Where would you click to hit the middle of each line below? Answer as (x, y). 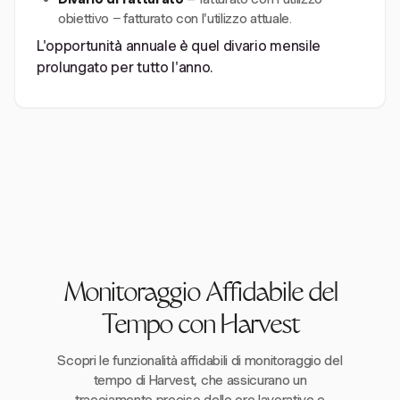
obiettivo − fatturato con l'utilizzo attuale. (175, 19)
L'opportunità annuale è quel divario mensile (179, 46)
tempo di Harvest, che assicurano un (200, 380)
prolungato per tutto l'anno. (125, 67)
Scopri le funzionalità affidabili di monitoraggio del (200, 361)
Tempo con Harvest (200, 327)
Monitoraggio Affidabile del (200, 295)
